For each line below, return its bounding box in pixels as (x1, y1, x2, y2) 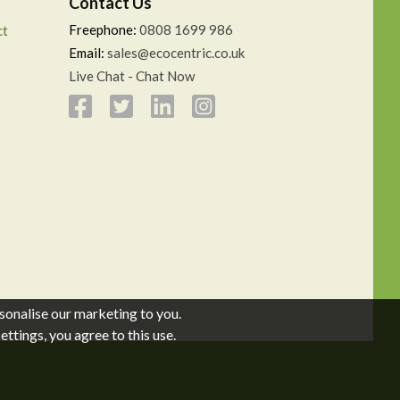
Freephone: (69, 21, 139, 37)
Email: (69, 44, 107, 61)
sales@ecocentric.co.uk (107, 44, 245, 61)
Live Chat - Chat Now (69, 67, 195, 84)
